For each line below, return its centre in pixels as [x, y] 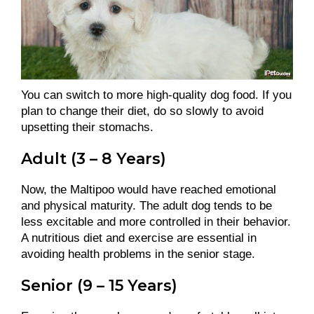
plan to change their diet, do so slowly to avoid [142, 111]
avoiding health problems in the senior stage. [138, 254]
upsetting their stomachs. [89, 128]
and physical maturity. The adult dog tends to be [146, 206]
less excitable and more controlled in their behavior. [156, 222]
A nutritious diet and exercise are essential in [139, 238]
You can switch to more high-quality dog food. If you [156, 95]
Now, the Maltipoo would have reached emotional [149, 190]
